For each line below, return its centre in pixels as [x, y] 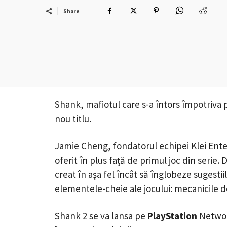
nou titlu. [73, 118]
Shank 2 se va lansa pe [101, 216]
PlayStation [172, 216]
